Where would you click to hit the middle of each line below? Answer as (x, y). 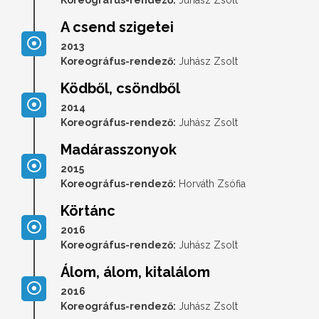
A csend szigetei (117, 27)
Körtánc (88, 210)
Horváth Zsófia (211, 183)
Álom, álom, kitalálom (135, 272)
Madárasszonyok (119, 149)
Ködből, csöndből (120, 88)
